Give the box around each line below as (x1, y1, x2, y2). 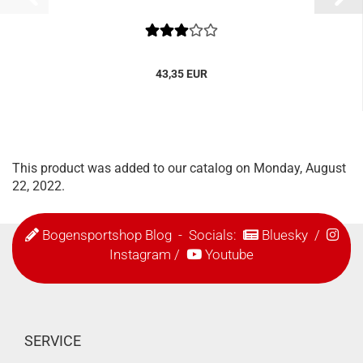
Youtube (205, 246, 254, 263)
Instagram (109, 246, 171, 263)
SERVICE (24, 332, 81, 349)
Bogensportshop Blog (41, 226, 172, 243)
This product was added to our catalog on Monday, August (12, 160, 346, 176)
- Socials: (171, 226, 243, 243)
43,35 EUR (155, 67, 207, 80)
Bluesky (261, 226, 308, 243)
